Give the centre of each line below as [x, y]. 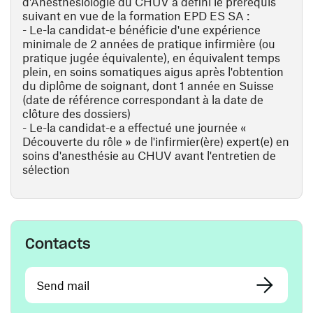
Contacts [58, 244]
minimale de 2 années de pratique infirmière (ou [149, 43]
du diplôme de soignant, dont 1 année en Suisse [148, 85]
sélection [46, 169]
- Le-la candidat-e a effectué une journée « [134, 127]
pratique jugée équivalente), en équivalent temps [151, 57]
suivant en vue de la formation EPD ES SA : [136, 15]
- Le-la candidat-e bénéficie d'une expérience [141, 29]
